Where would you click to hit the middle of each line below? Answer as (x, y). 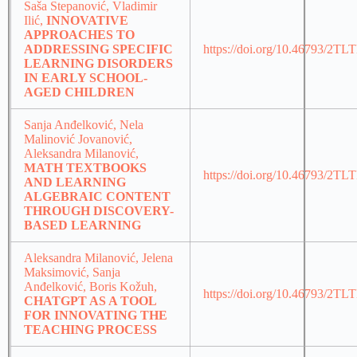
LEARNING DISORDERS (98, 64)
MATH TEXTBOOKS (85, 168)
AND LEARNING (75, 182)
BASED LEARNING (82, 226)
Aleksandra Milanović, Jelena (98, 258)
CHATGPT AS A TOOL (90, 301)
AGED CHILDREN (79, 92)
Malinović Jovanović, (78, 139)
